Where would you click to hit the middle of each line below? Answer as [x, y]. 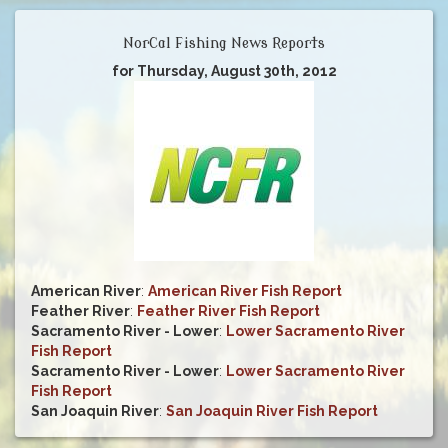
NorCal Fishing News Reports [224, 44]
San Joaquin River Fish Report [272, 411]
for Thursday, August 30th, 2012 [224, 71]
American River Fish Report [245, 291]
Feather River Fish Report [228, 311]
